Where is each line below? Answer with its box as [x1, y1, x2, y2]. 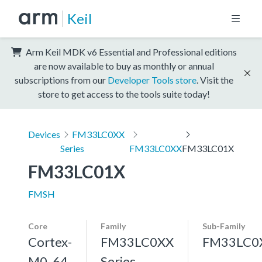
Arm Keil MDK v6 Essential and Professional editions [24, 46, 237, 57]
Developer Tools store [108, 74, 196, 85]
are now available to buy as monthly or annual [34, 60, 214, 71]
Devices [28, 128, 60, 140]
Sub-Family [202, 220, 245, 231]
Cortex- [28, 233, 72, 250]
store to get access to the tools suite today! [38, 88, 210, 99]
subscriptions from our [15, 74, 108, 85]
